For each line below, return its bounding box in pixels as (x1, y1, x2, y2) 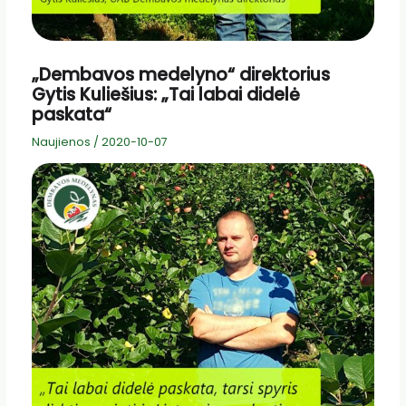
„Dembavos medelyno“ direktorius (31, 63, 330, 88)
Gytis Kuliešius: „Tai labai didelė (31, 82, 300, 108)
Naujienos (31, 133, 91, 150)
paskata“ (31, 102, 111, 128)
